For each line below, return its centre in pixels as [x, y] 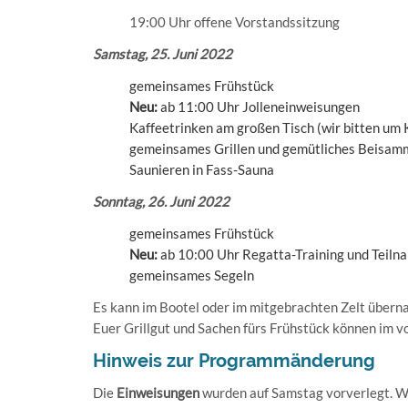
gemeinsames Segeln [192, 275]
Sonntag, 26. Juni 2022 [161, 201]
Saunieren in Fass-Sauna [202, 169]
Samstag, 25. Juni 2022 [163, 54]
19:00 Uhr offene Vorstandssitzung [235, 22]
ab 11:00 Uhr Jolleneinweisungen [260, 107]
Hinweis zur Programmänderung [234, 361]
